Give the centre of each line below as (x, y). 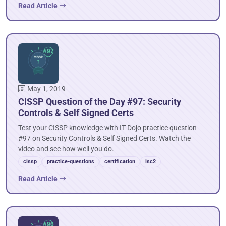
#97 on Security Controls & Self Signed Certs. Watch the (104, 138)
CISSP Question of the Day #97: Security (100, 102)
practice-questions (71, 162)
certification (120, 162)
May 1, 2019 (46, 89)
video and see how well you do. (66, 149)
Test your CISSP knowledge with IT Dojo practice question (107, 128)
